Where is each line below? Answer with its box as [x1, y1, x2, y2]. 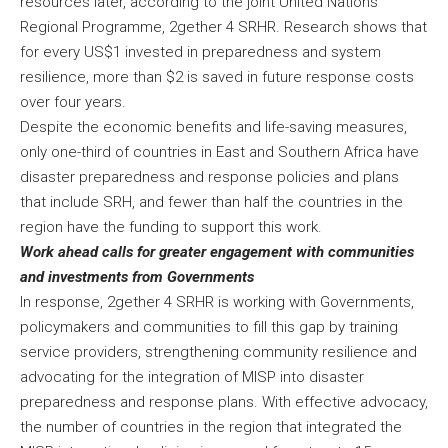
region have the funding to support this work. [20, 218, 330, 237]
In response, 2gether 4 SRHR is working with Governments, [20, 293, 414, 312]
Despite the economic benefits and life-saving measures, [20, 118, 407, 137]
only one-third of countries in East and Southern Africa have [20, 143, 419, 162]
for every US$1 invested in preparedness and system [20, 43, 381, 62]
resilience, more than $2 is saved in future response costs [20, 68, 414, 87]
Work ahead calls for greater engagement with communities [20, 243, 414, 262]
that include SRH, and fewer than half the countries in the [20, 193, 403, 212]
